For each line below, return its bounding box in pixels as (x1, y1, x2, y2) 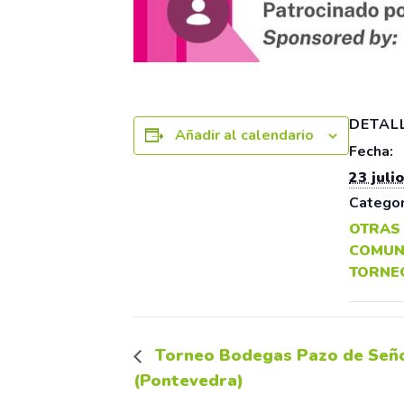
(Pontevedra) (133, 370, 243, 392)
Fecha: (349, 142, 393, 161)
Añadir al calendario (175, 125, 314, 145)
